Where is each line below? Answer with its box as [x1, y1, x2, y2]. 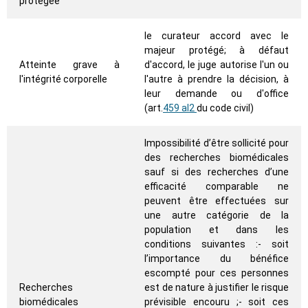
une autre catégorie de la [144, 210, 289, 221]
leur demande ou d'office [144, 88, 289, 100]
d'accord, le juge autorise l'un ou [144, 59, 289, 71]
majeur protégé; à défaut [144, 45, 289, 56]
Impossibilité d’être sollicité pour [144, 137, 289, 149]
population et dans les [144, 224, 289, 236]
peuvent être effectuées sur [144, 195, 289, 207]
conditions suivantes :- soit [144, 239, 289, 250]
